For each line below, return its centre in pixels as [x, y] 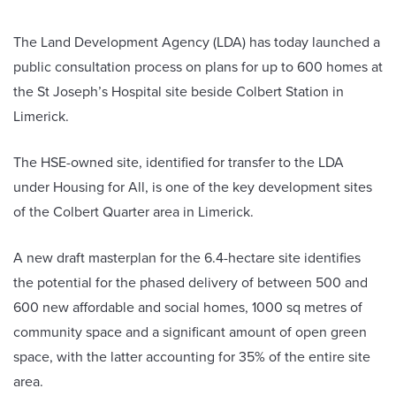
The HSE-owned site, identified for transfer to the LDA [179, 163]
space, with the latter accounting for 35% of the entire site [192, 357]
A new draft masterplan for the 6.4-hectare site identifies [187, 258]
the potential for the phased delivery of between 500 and [190, 283]
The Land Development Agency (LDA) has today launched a [197, 42]
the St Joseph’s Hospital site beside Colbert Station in [179, 92]
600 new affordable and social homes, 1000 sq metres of [188, 308]
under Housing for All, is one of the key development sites [193, 187]
